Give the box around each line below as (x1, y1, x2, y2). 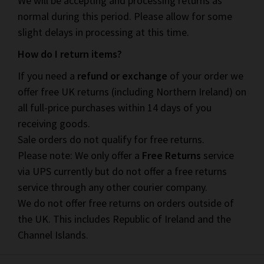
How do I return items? (18, 47, 122, 61)
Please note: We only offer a (18, 148, 142, 162)
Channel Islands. (18, 228, 88, 242)
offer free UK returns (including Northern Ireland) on (18, 85, 246, 98)
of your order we (167, 69, 243, 82)
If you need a (18, 69, 77, 82)
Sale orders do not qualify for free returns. (18, 133, 204, 146)
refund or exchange (77, 69, 167, 82)
